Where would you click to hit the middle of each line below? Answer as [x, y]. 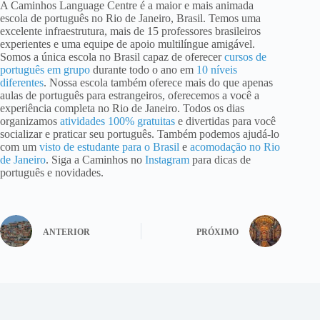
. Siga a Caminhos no [94, 160]
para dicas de [220, 160]
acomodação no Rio [234, 147]
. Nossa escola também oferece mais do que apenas [158, 83]
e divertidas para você [225, 121]
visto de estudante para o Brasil [108, 147]
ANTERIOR [66, 232]
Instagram [166, 160]
